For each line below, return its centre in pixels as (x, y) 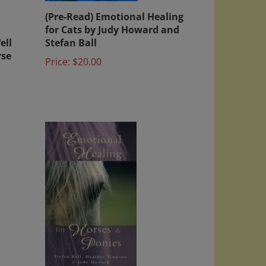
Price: (58, 52)
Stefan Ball (71, 33)
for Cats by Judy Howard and (112, 20)
